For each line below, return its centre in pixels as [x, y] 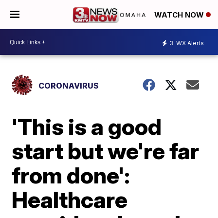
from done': [71, 175]
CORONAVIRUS [69, 86]
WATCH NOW [180, 15]
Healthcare [70, 200]
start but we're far [106, 151]
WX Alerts [189, 43]
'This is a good [87, 127]
